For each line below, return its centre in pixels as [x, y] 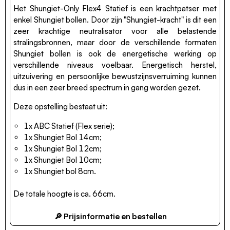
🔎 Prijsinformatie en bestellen [110, 216]
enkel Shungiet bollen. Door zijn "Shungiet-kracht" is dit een [115, 20]
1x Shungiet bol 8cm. [60, 171]
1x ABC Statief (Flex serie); [69, 126]
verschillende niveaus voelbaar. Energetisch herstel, [115, 65]
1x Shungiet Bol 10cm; [63, 160]
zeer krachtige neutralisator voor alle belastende [115, 31]
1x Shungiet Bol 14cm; [63, 137]
